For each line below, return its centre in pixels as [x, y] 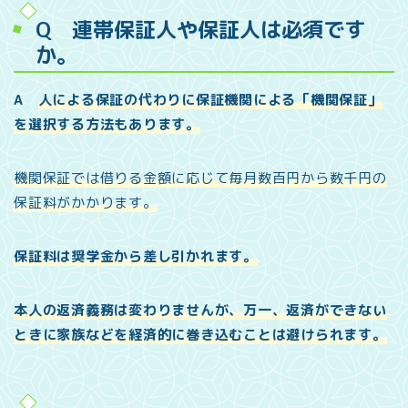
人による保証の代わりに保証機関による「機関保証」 [210, 99]
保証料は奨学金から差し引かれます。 [136, 256]
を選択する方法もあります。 [107, 124]
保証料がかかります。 [86, 202]
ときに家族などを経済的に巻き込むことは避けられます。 [200, 334]
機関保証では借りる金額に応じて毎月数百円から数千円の [200, 178]
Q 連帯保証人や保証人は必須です [200, 29]
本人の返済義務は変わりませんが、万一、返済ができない [200, 310]
